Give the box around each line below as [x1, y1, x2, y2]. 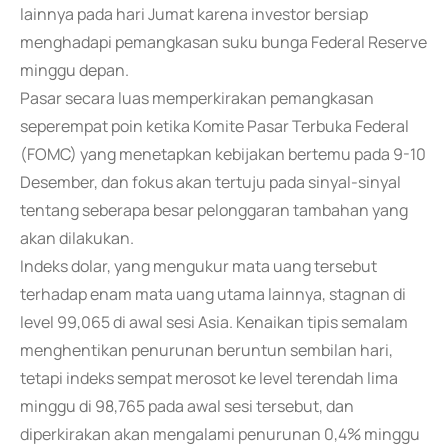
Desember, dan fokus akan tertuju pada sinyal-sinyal [20, 171, 401, 193]
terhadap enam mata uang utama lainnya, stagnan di [20, 283, 406, 305]
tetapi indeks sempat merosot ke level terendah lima [20, 367, 398, 389]
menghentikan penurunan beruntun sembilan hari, [20, 339, 393, 361]
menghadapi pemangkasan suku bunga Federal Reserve [20, 31, 427, 53]
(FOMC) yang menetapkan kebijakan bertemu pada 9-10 [20, 143, 426, 165]
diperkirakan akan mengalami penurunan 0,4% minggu [20, 423, 420, 445]
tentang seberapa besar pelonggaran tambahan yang [20, 199, 408, 221]
